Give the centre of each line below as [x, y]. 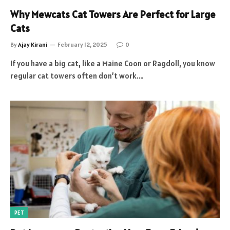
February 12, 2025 [82, 44]
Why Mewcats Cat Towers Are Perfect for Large [113, 14]
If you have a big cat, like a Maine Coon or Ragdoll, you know [113, 63]
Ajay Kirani [33, 44]
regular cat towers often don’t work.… [77, 75]
